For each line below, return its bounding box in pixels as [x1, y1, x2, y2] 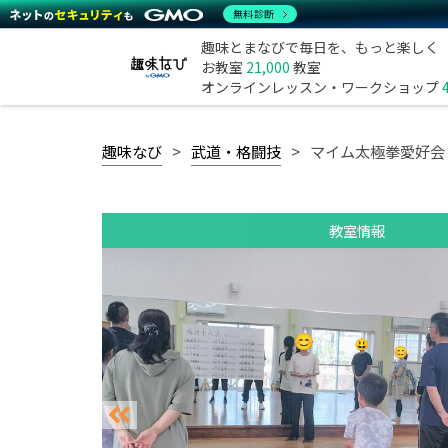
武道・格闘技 [191, 140, 281, 162]
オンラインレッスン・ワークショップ [201, 77, 442, 97]
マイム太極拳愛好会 [310, 140, 445, 162]
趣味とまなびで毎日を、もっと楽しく [201, 37, 439, 57]
